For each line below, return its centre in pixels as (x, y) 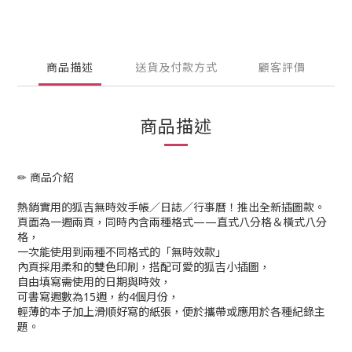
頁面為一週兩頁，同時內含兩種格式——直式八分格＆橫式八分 (172, 222)
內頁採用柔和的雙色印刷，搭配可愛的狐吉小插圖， (144, 267)
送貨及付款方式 (176, 67)
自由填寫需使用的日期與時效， (94, 282)
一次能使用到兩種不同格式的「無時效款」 (122, 252)
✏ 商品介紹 (46, 177)
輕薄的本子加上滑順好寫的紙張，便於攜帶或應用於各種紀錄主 (171, 312)
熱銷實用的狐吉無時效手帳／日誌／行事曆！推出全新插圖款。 (171, 207)
